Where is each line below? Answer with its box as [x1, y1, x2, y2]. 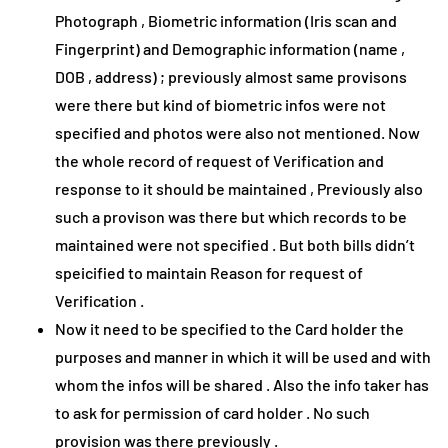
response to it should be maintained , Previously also [55, 179, 423, 199]
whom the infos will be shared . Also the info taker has [55, 375, 429, 395]
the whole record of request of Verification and [55, 151, 384, 171]
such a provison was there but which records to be [55, 207, 407, 227]
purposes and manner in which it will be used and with [55, 347, 431, 367]
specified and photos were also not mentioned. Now [55, 123, 420, 143]
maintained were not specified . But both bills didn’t [55, 235, 415, 255]
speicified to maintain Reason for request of [55, 263, 363, 283]
